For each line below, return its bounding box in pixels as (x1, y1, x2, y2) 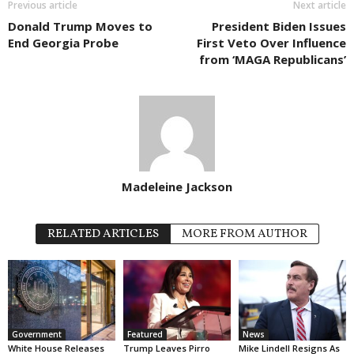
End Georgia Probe (8, 35, 119, 51)
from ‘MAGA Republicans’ (199, 51, 346, 68)
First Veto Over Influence (197, 35, 346, 51)
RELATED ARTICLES (47, 226, 159, 243)
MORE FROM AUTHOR (181, 226, 307, 243)
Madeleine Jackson (122, 179, 232, 195)
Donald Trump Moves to (8, 18, 153, 35)
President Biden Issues (212, 18, 346, 35)
